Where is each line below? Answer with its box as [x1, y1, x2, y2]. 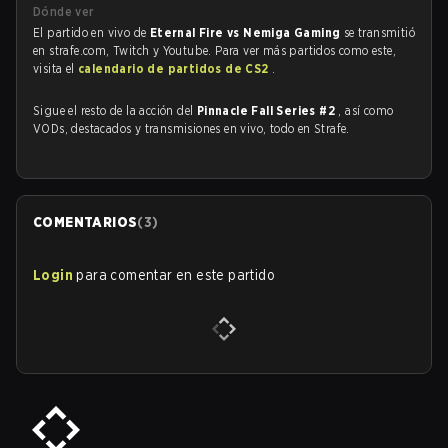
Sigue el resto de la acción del [33, 103, 197, 118]
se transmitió [343, 25, 416, 40]
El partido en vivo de [33, 25, 150, 40]
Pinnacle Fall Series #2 [196, 103, 339, 118]
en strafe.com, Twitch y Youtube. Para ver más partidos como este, [33, 43, 396, 58]
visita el [33, 61, 79, 76]
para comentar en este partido [76, 267, 276, 283]
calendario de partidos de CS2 [78, 61, 273, 76]
